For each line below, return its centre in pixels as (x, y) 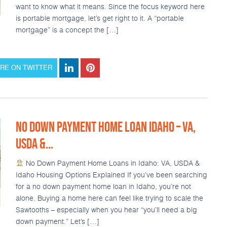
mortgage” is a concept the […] (67, 30)
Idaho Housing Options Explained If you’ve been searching (111, 175)
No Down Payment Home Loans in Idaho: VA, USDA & (111, 163)
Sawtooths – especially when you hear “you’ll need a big (106, 210)
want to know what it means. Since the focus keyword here (110, 6)
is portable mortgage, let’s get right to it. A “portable (100, 18)
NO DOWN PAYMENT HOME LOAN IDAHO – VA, (105, 127)
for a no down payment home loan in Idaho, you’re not (103, 186)
